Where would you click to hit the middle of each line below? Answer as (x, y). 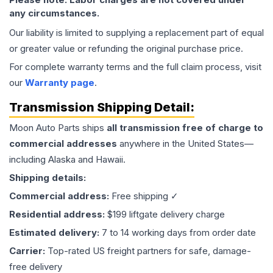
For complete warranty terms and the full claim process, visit (135, 67)
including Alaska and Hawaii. (67, 160)
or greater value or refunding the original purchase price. (126, 49)
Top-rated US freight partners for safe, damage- (149, 251)
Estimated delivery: (55, 233)
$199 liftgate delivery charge (166, 214)
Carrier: (28, 251)
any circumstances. (54, 13)
